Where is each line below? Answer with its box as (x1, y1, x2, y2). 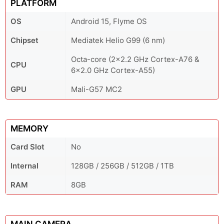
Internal (10, 161, 38, 170)
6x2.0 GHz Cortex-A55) (71, 65, 155, 75)
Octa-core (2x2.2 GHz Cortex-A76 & (71, 54, 199, 64)
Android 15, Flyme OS (71, 16, 147, 26)
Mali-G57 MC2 (71, 84, 122, 94)
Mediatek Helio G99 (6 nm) (71, 35, 165, 45)
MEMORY (10, 123, 48, 133)
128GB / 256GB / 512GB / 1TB (71, 161, 174, 170)
